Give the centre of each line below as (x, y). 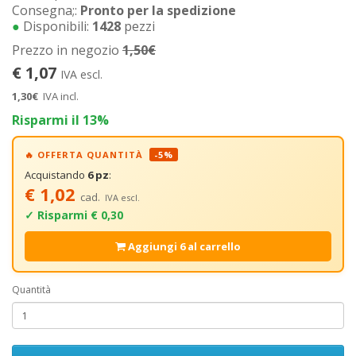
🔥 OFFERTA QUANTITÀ (87, 155)
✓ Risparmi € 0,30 (74, 215)
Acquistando (56, 175)
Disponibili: (56, 26)
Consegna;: (46, 10)
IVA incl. (61, 96)
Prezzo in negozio (67, 50)
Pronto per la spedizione (158, 10)
